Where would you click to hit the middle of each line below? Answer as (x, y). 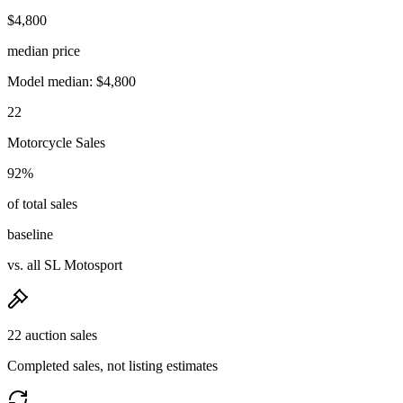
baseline (30, 234)
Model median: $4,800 (72, 81)
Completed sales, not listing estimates (112, 365)
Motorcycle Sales (56, 142)
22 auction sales (52, 335)
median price (44, 50)
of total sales (42, 203)
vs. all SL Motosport (65, 264)
